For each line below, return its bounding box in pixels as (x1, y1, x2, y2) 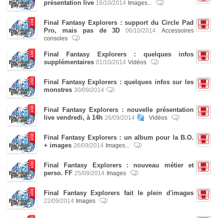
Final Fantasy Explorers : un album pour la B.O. (44, 134, 194, 141)
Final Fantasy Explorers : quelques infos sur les (44, 78, 194, 86)
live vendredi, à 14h (44, 114, 103, 121)
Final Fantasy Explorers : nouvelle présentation (44, 106, 194, 113)
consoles (44, 35, 69, 41)
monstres (44, 86, 72, 93)
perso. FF (44, 169, 73, 177)
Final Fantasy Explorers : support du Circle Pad (44, 19, 194, 26)
